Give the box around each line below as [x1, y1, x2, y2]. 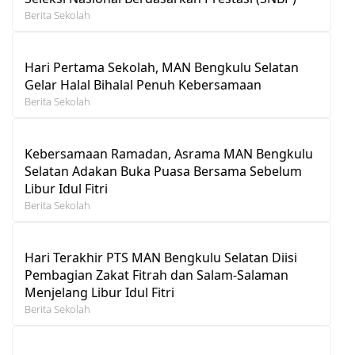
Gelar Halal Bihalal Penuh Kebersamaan [25, 75, 261, 94]
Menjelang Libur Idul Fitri [25, 283, 174, 301]
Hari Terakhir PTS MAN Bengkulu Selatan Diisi [25, 248, 297, 266]
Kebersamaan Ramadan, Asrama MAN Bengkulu [25, 144, 313, 162]
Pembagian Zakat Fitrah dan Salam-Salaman [25, 265, 288, 284]
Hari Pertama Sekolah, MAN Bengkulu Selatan [25, 58, 299, 76]
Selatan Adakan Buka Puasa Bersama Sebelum [25, 162, 302, 180]
